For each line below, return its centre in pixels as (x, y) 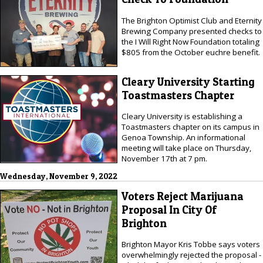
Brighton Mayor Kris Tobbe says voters (190, 245)
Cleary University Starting (188, 82)
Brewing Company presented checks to (191, 31)
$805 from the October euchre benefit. (190, 52)
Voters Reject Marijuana (182, 196)
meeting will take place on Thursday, (186, 148)
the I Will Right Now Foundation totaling (190, 41)
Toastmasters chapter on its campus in (190, 127)
